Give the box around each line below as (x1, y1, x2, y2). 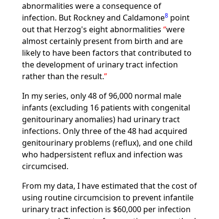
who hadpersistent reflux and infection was (22, 149, 183, 160)
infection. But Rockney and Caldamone (22, 12, 165, 23)
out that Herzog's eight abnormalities (22, 24, 163, 35)
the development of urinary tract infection (22, 59, 178, 70)
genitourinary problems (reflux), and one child (22, 137, 193, 148)
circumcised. (22, 161, 68, 172)
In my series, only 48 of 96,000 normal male (22, 90, 181, 101)
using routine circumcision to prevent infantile (22, 192, 194, 203)
